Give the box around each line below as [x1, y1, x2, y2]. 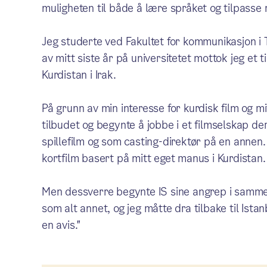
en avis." [41, 217, 81, 232]
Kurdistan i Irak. [41, 67, 116, 82]
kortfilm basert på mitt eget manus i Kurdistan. [41, 150, 266, 166]
